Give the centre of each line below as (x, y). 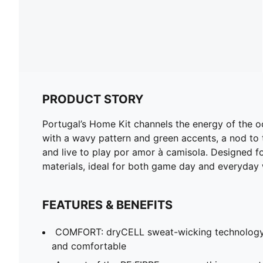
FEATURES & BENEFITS (107, 205)
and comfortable (89, 246)
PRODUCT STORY (93, 99)
